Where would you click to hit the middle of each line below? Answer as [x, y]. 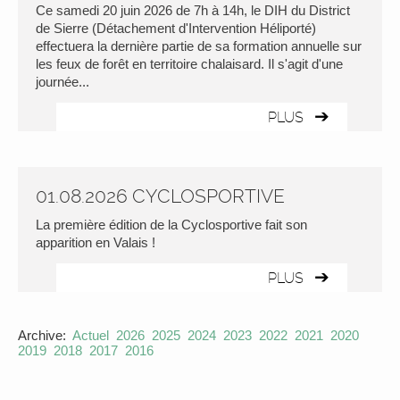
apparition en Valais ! [96, 242]
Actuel [91, 335]
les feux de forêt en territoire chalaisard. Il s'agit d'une [189, 64]
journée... [62, 82]
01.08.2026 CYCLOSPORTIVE [160, 196]
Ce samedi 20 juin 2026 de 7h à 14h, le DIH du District [193, 10]
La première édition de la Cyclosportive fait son [171, 225]
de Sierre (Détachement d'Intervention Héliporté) [176, 28]
